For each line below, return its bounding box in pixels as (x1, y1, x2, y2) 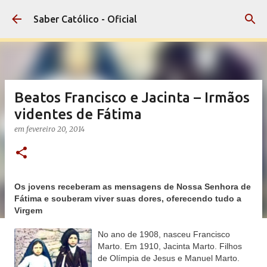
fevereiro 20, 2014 (26, 125, 85, 133)
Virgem (14, 206, 42, 215)
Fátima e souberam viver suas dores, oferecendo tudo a (14, 194, 241, 203)
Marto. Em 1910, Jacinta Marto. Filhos (98, 241, 242, 251)
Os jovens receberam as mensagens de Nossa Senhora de (14, 182, 251, 191)
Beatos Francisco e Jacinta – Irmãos (14, 89, 250, 105)
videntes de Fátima (14, 106, 142, 122)
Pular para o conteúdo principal (66, 10, 201, 20)
